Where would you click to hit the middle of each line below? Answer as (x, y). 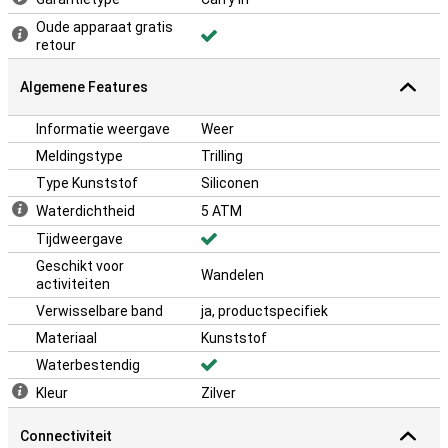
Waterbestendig (88, 365)
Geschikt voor (80, 266)
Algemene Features (84, 87)
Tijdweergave (79, 239)
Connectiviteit (66, 436)
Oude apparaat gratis (104, 27)
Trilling (222, 156)
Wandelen (232, 275)
